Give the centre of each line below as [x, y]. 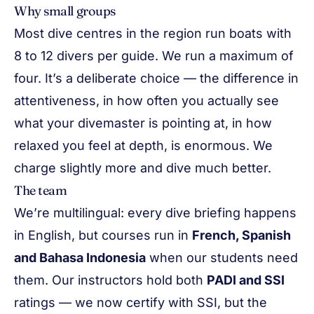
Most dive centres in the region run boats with [153, 33]
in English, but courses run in [103, 235]
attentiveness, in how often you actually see [146, 101]
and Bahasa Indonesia [80, 258]
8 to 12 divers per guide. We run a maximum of [154, 56]
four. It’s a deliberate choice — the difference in [156, 78]
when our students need [222, 258]
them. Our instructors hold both [110, 280]
